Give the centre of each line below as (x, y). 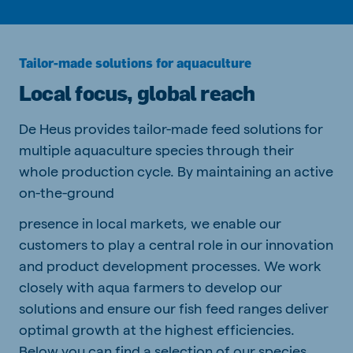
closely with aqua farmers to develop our (150, 286)
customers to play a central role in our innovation (176, 243)
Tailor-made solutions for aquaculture (135, 63)
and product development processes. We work (170, 265)
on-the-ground (67, 191)
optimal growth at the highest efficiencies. (157, 329)
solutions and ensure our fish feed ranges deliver (174, 307)
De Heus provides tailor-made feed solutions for (171, 128)
